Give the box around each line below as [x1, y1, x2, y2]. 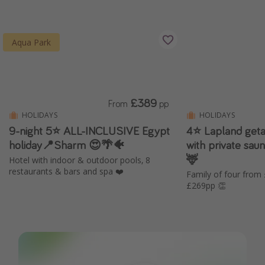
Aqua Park [12, 36, 51, 48]
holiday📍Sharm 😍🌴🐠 [9, 137, 125, 153]
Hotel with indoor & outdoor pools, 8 [9, 154, 150, 166]
